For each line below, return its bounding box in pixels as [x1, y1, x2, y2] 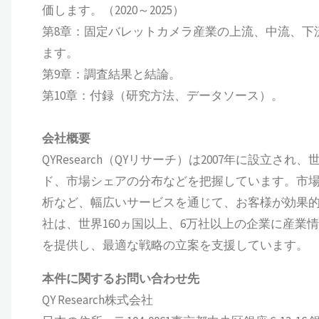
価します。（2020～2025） [41, 2, 184, 19]
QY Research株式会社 [41, 292, 153, 308]
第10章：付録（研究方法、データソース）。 [41, 88, 283, 104]
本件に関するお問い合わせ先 [41, 271, 199, 287]
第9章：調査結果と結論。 [41, 66, 181, 83]
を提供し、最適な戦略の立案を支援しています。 [41, 237, 308, 253]
